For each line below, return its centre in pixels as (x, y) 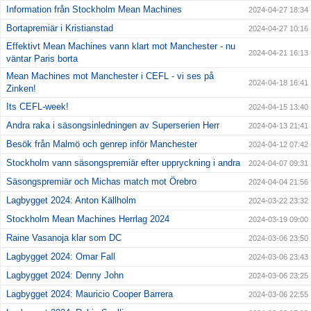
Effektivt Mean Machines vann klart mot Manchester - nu (121, 47)
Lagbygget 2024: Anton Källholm (71, 201)
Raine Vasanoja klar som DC (64, 238)
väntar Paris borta (42, 59)
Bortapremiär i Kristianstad (60, 28)
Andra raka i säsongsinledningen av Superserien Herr (113, 126)
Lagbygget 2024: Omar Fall (61, 257)
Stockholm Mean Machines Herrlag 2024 (88, 219)
